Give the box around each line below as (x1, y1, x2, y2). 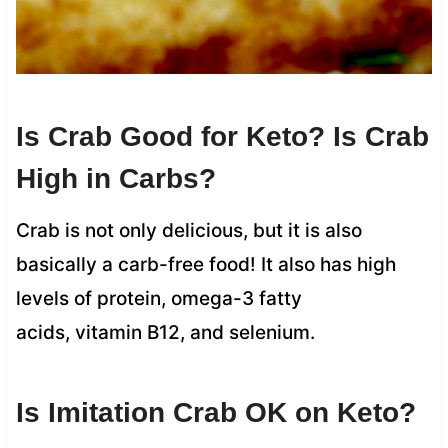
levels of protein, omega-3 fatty (15, 286, 302, 310)
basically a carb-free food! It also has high (15, 252, 396, 276)
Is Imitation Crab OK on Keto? (15, 396, 416, 428)
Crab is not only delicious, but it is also (15, 218, 362, 242)
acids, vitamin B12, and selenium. (15, 320, 315, 344)
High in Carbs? (15, 162, 216, 194)
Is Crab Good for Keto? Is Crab (15, 120, 429, 152)
